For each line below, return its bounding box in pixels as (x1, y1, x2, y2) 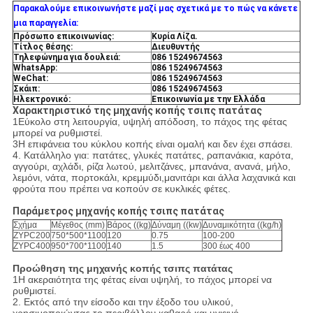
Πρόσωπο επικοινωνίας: (13, 31, 114, 42)
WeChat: (13, 73, 48, 84)
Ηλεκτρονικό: (13, 94, 71, 105)
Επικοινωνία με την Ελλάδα (151, 94, 265, 105)
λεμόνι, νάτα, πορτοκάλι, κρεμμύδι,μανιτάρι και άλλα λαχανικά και (12, 172, 296, 184)
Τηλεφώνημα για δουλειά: (13, 52, 120, 63)
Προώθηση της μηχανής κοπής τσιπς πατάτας (12, 263, 233, 275)
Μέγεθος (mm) (50, 220, 105, 231)
